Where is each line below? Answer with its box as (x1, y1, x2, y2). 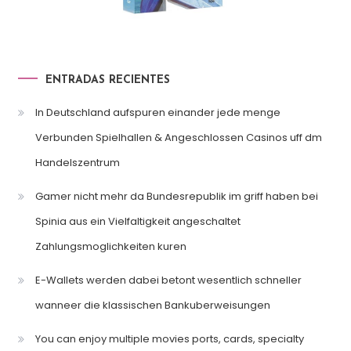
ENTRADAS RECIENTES (45, 74, 170, 87)
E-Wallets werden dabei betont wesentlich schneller (34, 273, 302, 288)
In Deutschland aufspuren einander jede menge (34, 105, 280, 121)
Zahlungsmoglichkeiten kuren (34, 239, 186, 255)
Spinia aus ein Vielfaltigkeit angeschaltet (34, 214, 241, 230)
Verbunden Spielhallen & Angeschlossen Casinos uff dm (34, 130, 322, 146)
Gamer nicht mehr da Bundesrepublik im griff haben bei (34, 189, 318, 204)
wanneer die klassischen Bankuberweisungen (34, 298, 270, 313)
